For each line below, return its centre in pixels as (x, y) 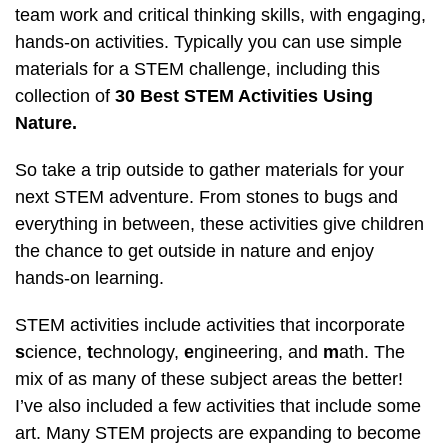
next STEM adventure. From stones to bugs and (206, 197)
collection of (65, 96)
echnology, (138, 352)
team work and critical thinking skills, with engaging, (220, 15)
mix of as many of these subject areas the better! (209, 379)
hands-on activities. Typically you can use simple (208, 42)
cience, (56, 352)
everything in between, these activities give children (219, 224)
